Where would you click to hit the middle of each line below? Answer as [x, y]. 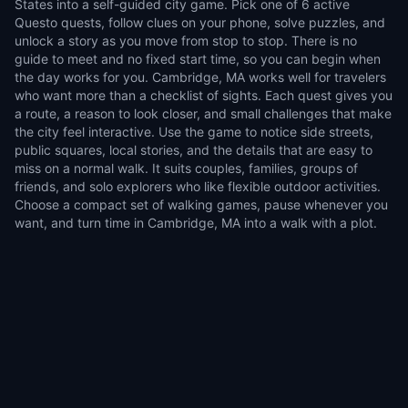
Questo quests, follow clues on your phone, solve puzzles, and [200, 22]
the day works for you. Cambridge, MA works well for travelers [200, 77]
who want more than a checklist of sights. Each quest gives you [204, 95]
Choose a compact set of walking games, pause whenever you [201, 204]
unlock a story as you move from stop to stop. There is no [186, 41]
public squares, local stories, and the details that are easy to [194, 150]
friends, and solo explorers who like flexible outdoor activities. [198, 186]
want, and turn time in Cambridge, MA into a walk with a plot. [196, 223]
